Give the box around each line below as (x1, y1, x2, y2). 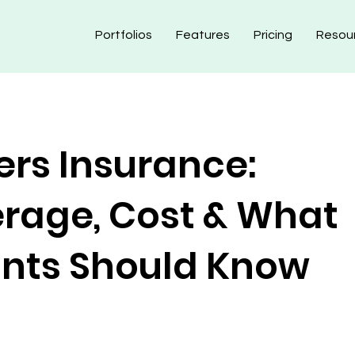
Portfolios (95, 29, 152, 41)
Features (176, 29, 230, 41)
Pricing (254, 29, 292, 41)
